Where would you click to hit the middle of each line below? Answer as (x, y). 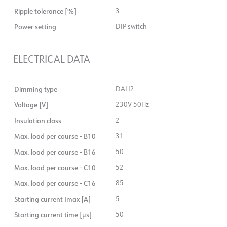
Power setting (35, 27)
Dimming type (36, 89)
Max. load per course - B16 (55, 152)
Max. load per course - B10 (55, 136)
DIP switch (131, 27)
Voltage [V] (31, 105)
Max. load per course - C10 (55, 168)
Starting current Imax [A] (52, 199)
